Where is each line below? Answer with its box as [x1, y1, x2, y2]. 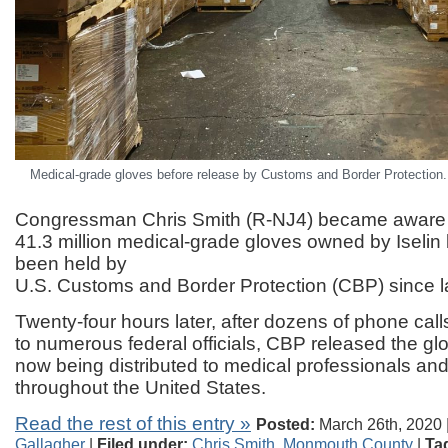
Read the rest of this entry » [15, 412, 251, 434]
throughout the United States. [15, 376, 266, 398]
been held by [15, 252, 127, 274]
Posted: [256, 414, 315, 433]
